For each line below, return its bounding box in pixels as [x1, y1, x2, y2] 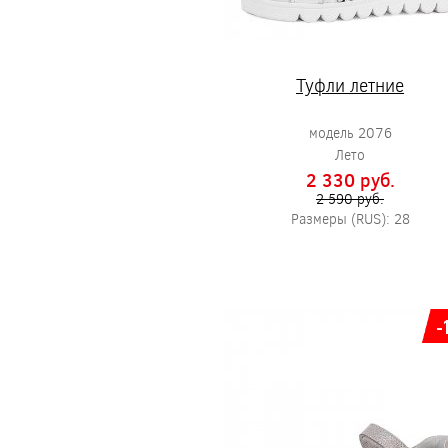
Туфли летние [296, 73, 404, 97]
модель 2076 [308, 123, 392, 142]
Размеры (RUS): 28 [290, 209, 410, 228]
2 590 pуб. [316, 189, 384, 208]
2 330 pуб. [305, 168, 395, 192]
